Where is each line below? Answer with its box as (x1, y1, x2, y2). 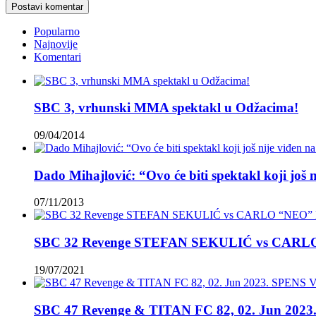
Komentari (34, 50, 81, 63)
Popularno (34, 25, 80, 37)
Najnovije (34, 37, 78, 50)
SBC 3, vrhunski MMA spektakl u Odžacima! (34, 100, 298, 116)
